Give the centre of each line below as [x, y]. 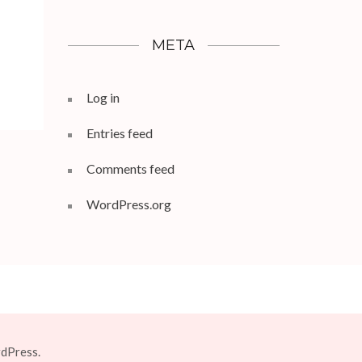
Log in [103, 97]
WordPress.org [128, 204]
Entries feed [119, 133]
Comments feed [130, 168]
